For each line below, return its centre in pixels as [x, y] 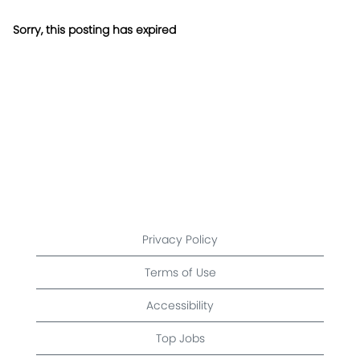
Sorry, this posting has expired [94, 30]
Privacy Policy [180, 239]
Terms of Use [180, 272]
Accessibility [180, 305]
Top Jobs [180, 338]
